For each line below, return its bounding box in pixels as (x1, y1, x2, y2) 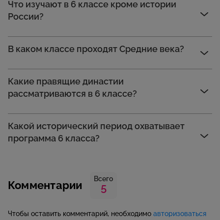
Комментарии (8, 179, 82, 192)
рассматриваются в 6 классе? (8, 88, 137, 99)
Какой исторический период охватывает (8, 121, 185, 132)
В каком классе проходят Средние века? (8, 44, 184, 55)
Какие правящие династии (8, 76, 124, 87)
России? (8, 11, 44, 22)
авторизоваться (153, 210, 206, 218)
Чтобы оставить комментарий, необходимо (8, 210, 153, 218)
